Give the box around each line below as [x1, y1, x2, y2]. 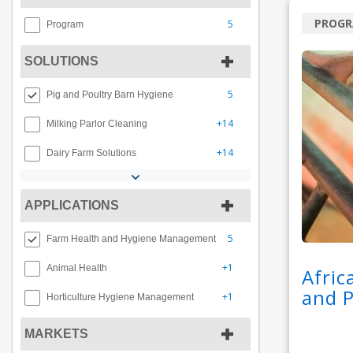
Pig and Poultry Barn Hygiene [46, 89, 173, 101]
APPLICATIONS [24, 199, 119, 213]
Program [46, 19, 84, 31]
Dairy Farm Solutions [46, 147, 136, 159]
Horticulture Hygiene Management [46, 292, 194, 303]
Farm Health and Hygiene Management [46, 233, 216, 245]
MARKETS [24, 327, 88, 341]
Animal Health [46, 262, 107, 274]
